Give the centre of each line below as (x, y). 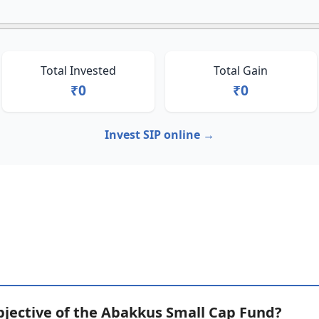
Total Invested (78, 70)
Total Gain (241, 70)
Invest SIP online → (159, 135)
